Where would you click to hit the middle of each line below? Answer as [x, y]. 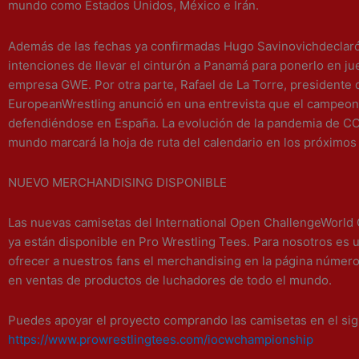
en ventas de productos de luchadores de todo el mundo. [170, 280]
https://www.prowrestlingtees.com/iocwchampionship [161, 340]
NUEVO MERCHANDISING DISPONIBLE [117, 182]
